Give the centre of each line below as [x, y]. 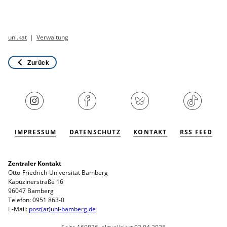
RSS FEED [196, 132]
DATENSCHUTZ [95, 132]
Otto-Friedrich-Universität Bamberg [58, 172]
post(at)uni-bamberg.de [62, 209]
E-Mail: [18, 209]
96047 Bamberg [31, 191]
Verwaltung [53, 37]
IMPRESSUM [35, 132]
